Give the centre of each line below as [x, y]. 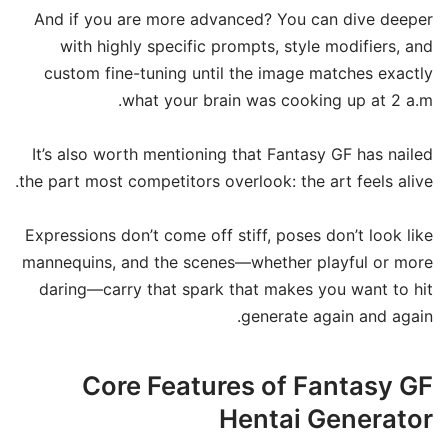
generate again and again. [337, 316]
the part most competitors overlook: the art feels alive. [226, 180]
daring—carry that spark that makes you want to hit [236, 289]
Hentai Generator [326, 418]
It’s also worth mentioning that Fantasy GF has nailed [232, 153]
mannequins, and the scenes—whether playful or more [227, 262]
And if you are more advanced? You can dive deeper [233, 18]
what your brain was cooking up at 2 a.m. [277, 99]
